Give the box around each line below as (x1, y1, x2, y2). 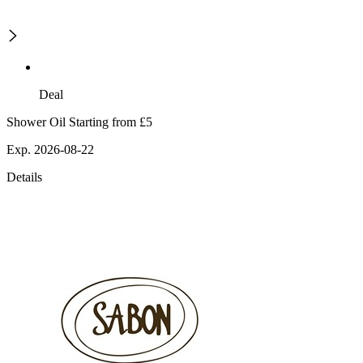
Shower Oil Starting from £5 (6, 115, 152, 130)
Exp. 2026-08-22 (6, 143, 94, 157)
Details (6, 170, 42, 185)
